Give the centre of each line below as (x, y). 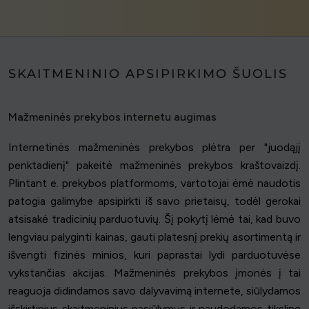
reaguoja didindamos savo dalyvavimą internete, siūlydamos (154, 290)
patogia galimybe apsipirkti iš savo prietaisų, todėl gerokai (154, 201)
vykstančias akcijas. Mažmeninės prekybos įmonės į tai (154, 272)
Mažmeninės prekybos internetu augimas (112, 117)
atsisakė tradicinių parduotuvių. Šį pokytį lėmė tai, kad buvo (154, 219)
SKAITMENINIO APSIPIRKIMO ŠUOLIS (148, 73)
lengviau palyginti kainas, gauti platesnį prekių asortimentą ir (154, 237)
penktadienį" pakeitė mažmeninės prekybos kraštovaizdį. (154, 165)
